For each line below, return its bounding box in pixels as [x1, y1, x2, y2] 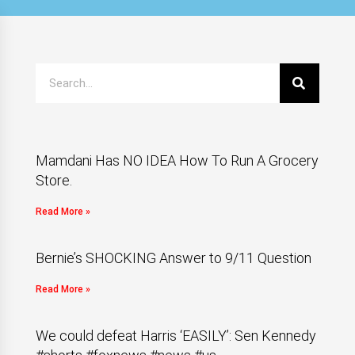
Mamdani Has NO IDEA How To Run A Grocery [35, 152, 319, 169]
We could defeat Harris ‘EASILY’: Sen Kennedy [35, 327, 316, 344]
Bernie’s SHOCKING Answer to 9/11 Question [35, 250, 311, 266]
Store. [35, 172, 72, 189]
